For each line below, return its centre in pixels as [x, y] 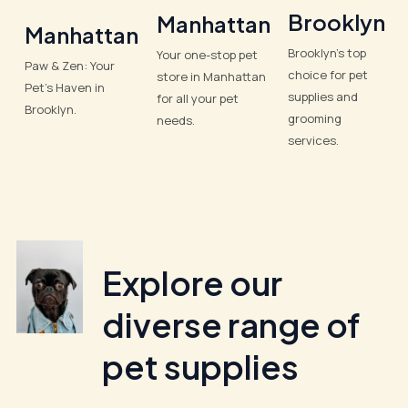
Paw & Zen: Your [70, 66]
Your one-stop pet [207, 55]
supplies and [323, 97]
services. [314, 141]
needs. [175, 121]
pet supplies [201, 366]
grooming [315, 119]
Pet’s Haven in [65, 88]
